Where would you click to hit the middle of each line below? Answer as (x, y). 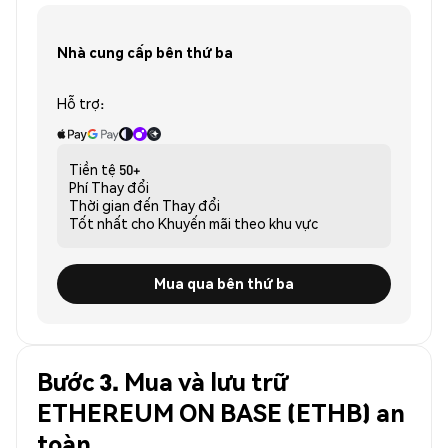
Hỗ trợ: (80, 102)
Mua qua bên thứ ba (224, 283)
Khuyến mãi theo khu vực (238, 222)
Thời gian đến (114, 204)
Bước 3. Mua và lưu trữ (162, 381)
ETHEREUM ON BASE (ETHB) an (221, 412)
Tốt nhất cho (112, 222)
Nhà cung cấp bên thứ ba (145, 52)
